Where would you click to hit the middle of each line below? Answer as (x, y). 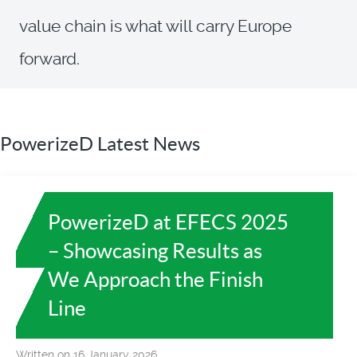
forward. (49, 59)
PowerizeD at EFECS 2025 (168, 222)
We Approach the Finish (155, 279)
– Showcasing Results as (155, 250)
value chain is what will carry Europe (155, 26)
